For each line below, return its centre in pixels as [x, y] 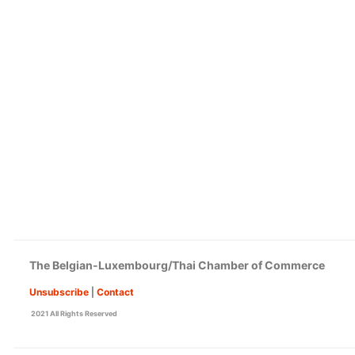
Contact [115, 292]
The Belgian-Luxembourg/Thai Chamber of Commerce [177, 265]
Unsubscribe [59, 292]
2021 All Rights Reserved [73, 313]
